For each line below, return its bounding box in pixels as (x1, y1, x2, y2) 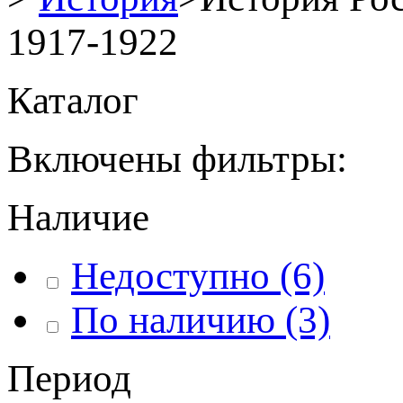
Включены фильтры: (7, 138, 347, 180)
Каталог (7, 79, 139, 121)
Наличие (7, 196, 149, 238)
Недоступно (71, 255, 270, 297)
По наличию (71, 299, 275, 341)
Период (7, 357, 131, 399)
